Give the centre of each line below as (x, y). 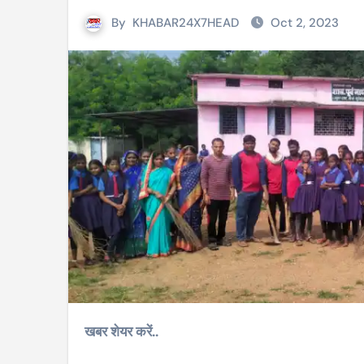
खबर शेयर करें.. (121, 332)
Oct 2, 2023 (305, 23)
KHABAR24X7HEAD (186, 23)
